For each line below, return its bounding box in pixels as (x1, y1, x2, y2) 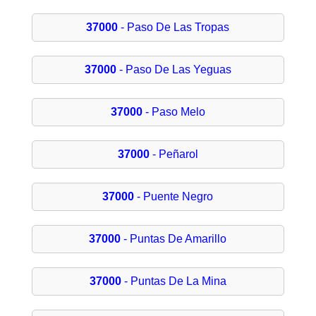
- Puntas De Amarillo (121, 233, 227, 245)
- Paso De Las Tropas (118, 21, 230, 34)
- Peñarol (149, 148, 198, 161)
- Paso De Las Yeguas (116, 63, 231, 76)
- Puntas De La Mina (121, 275, 226, 288)
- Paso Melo (142, 106, 205, 119)
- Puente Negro (134, 190, 214, 203)
